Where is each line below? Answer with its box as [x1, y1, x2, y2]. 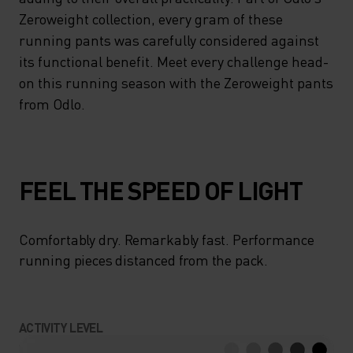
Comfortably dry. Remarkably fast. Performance [19, 230, 314, 248]
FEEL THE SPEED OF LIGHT [19, 174, 303, 206]
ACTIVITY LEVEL [19, 319, 103, 336]
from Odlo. [19, 95, 85, 113]
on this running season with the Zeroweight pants [19, 73, 333, 91]
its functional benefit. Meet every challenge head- [19, 52, 329, 70]
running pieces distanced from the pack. [19, 251, 268, 269]
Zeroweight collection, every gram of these [19, 9, 283, 28]
